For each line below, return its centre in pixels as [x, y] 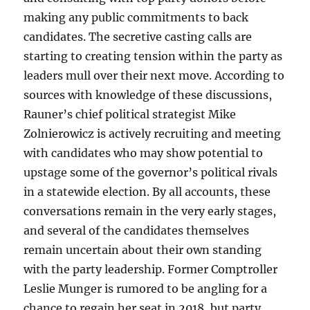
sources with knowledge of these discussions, [148, 95]
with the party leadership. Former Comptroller [151, 270]
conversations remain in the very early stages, [150, 211]
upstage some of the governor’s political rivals [151, 173]
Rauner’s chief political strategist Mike [130, 115]
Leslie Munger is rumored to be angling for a [146, 289]
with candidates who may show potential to [144, 153]
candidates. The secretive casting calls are [138, 37]
